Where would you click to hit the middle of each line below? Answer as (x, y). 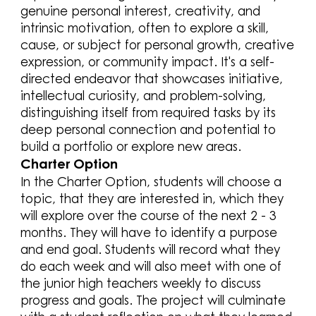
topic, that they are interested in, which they (152, 198)
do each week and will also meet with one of (151, 266)
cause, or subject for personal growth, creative (158, 44)
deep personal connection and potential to (148, 129)
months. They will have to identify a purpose (149, 232)
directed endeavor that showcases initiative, (152, 78)
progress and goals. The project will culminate (153, 300)
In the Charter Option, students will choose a (151, 181)
